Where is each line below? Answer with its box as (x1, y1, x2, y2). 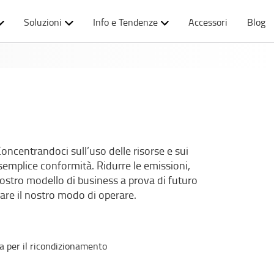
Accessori (188, 15, 228, 29)
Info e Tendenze (92, 15, 158, 29)
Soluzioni (23, 15, 62, 29)
